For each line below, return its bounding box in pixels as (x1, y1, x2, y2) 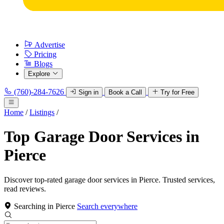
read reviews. (4, 184, 46, 193)
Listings (29, 108, 54, 116)
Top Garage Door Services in (4, 127, 199, 146)
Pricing (34, 50, 56, 58)
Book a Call (108, 88, 142, 96)
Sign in (78, 88, 98, 96)
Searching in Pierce (14, 201, 75, 210)
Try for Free (160, 88, 194, 96)
